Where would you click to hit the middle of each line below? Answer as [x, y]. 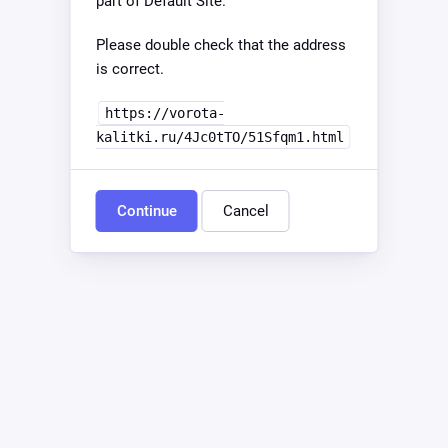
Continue [146, 211]
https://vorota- [164, 113]
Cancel [245, 211]
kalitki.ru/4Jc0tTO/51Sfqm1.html [219, 137]
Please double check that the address [220, 45]
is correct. [129, 69]
